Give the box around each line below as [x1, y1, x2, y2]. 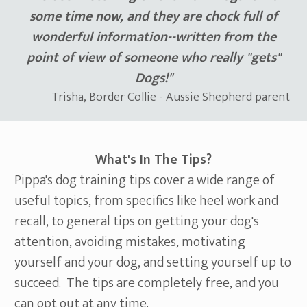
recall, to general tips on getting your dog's [14, 210, 259, 234]
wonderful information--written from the [31, 25, 276, 49]
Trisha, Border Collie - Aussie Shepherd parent [51, 87, 293, 108]
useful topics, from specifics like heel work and [14, 189, 278, 213]
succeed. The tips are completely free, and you [14, 271, 279, 295]
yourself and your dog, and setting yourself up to [14, 251, 291, 275]
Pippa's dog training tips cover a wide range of [14, 169, 275, 193]
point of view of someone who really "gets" [26, 46, 281, 70]
